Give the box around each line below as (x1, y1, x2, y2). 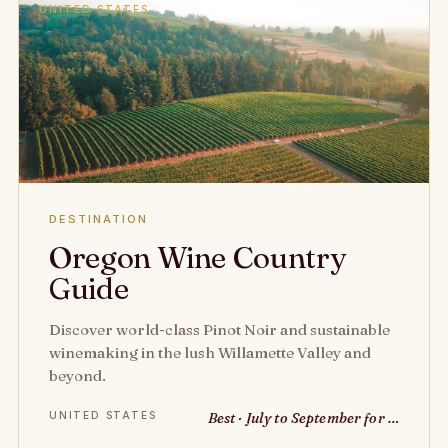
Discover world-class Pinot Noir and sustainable (49, 320, 390, 339)
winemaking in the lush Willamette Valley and (49, 343, 371, 362)
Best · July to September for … (207, 409, 399, 427)
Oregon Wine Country (49, 239, 346, 276)
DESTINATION (49, 212, 148, 226)
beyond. (49, 366, 106, 385)
